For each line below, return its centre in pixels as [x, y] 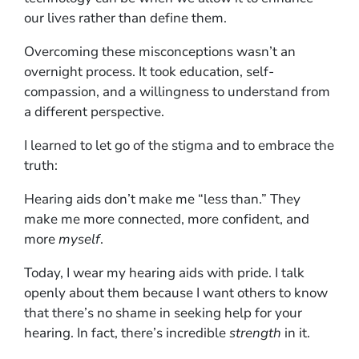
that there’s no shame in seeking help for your [163, 313]
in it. [296, 333]
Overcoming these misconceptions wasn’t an [160, 51]
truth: [41, 165]
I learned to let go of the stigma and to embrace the [179, 145]
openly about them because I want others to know [176, 292]
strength [255, 333]
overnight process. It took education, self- [149, 71]
